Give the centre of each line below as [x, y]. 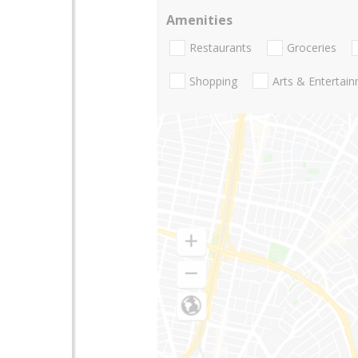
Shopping [213, 81]
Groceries [312, 48]
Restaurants [221, 48]
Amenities [199, 20]
